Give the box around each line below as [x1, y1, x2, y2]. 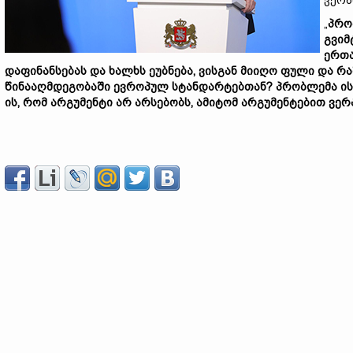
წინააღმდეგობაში [5, 80, 113, 93]
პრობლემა [276, 80, 340, 93]
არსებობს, [135, 96, 196, 109]
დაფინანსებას [5, 65, 90, 77]
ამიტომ [196, 96, 241, 109]
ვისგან [199, 65, 240, 77]
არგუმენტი [50, 96, 116, 109]
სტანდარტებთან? [172, 80, 276, 93]
